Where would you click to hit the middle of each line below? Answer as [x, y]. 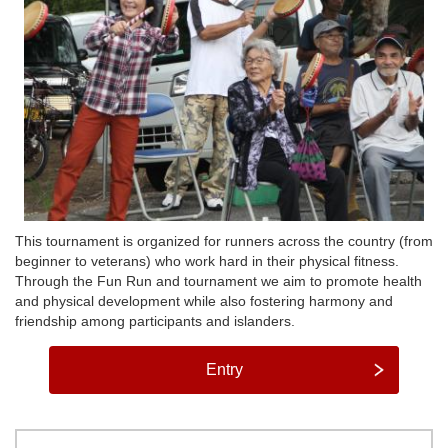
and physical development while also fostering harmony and [204, 300]
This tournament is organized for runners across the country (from [224, 240]
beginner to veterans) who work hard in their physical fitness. [207, 260]
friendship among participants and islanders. [155, 320]
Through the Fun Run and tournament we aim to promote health [218, 280]
